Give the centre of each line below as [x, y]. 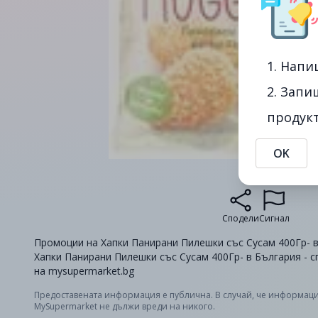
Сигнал [274, 218]
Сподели [240, 218]
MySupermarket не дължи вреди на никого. [125, 306]
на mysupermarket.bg [84, 271]
